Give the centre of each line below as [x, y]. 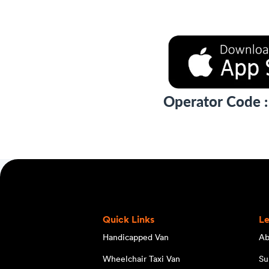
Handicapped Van [135, 237]
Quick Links [128, 219]
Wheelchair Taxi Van [141, 258]
